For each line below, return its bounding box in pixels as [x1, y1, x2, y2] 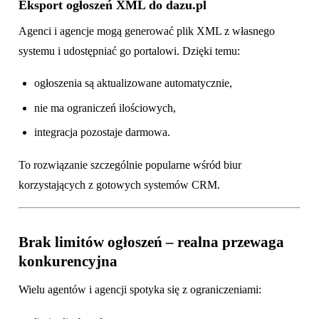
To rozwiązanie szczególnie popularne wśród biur [19, 158, 241, 171]
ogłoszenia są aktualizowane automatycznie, [34, 77, 233, 90]
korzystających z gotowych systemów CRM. [19, 178, 220, 191]
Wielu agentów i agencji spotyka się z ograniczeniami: [19, 283, 261, 296]
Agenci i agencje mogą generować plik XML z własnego [19, 24, 275, 37]
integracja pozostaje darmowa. [34, 126, 171, 138]
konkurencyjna [19, 252, 117, 270]
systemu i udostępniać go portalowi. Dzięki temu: [19, 44, 240, 57]
